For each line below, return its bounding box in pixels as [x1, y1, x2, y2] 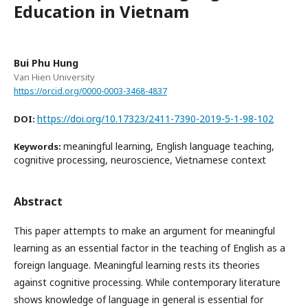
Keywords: [14, 140, 63, 153]
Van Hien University [14, 70, 95, 83]
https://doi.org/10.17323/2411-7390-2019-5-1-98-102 [37, 111, 274, 125]
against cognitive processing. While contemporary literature [14, 275, 280, 289]
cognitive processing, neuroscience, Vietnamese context [14, 153, 266, 166]
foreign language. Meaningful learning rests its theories [14, 258, 260, 272]
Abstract [14, 193, 63, 209]
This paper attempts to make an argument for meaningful [14, 223, 275, 237]
